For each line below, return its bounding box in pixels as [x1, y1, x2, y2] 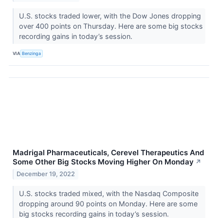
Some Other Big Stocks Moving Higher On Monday [13, 157, 194, 166]
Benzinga [22, 51, 41, 56]
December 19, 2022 [17, 170, 75, 178]
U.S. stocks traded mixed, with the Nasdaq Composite [18, 189, 199, 198]
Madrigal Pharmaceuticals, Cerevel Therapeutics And [13, 147, 204, 157]
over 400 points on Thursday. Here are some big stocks [18, 21, 203, 30]
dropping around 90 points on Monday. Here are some [18, 200, 198, 208]
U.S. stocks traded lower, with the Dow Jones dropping [18, 11, 201, 20]
